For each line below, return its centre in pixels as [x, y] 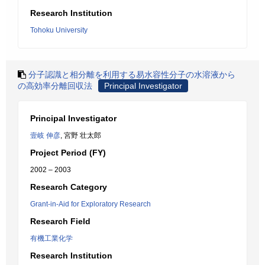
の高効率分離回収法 [55, 86]
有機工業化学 [51, 238]
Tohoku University [59, 30]
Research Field [60, 221]
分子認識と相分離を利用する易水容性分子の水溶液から [132, 75]
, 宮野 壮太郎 [81, 135]
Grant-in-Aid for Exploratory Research [91, 204]
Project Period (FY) [68, 153]
